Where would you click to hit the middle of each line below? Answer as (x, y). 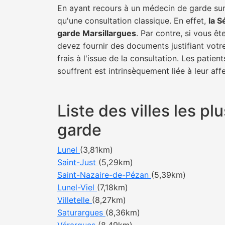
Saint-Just (78, 162)
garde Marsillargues (97, 33)
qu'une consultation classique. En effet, (133, 21)
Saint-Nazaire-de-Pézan (104, 175)
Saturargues (81, 212)
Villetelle (75, 200)
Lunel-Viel (77, 187)
